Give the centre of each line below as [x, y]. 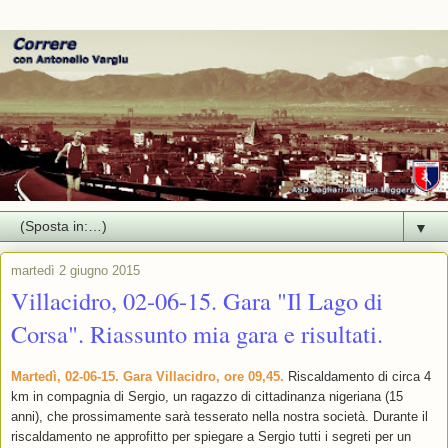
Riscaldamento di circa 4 [357, 377]
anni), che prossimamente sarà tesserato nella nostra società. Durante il [219, 417]
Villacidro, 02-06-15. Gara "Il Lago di [197, 301]
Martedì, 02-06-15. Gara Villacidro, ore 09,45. [147, 377]
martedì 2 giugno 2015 [75, 271]
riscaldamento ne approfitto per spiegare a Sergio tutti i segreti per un [211, 437]
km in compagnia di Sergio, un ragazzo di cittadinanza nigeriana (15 [207, 397]
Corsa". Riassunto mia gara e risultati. [197, 334]
